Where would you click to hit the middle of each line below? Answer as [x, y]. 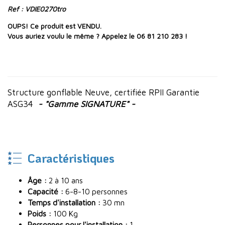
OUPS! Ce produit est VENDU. [54, 26]
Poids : [39, 214]
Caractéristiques [71, 158]
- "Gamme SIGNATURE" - [87, 104]
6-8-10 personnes [95, 192]
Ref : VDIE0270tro [37, 9]
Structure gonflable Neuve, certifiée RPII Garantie [103, 93]
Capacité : [45, 192]
